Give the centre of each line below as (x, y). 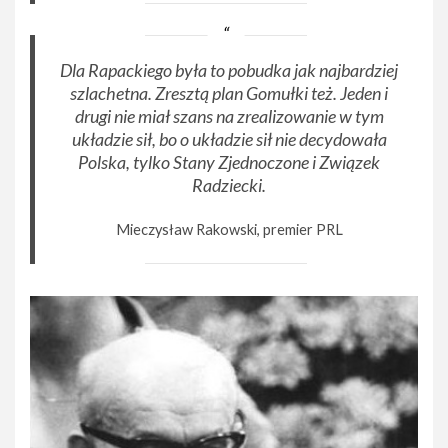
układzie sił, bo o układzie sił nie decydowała (229, 139)
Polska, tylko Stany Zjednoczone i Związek (229, 162)
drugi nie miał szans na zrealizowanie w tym (229, 116)
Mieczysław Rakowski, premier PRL (229, 230)
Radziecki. (229, 185)
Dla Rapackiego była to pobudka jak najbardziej (229, 70)
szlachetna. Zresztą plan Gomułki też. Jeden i (229, 93)
